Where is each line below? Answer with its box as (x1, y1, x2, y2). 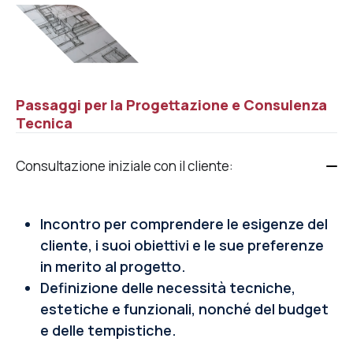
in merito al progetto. (39, 257, 186, 277)
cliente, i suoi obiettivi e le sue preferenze (39, 236, 324, 255)
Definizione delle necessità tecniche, (39, 278, 295, 298)
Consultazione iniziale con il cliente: (16, 157, 233, 176)
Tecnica (16, 113, 72, 133)
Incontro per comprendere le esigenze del (39, 214, 328, 234)
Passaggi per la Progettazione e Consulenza (16, 95, 327, 115)
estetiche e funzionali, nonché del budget (39, 299, 329, 319)
